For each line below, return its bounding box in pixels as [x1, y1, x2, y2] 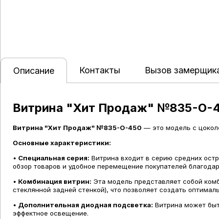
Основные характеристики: [13, 138, 112, 147]
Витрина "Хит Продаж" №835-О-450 [13, 123, 142, 131]
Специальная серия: [18, 153, 89, 162]
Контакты [79, 65, 120, 75]
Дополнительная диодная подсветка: [18, 200, 153, 209]
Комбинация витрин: [18, 177, 91, 185]
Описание [13, 66, 54, 76]
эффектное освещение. [13, 209, 88, 217]
